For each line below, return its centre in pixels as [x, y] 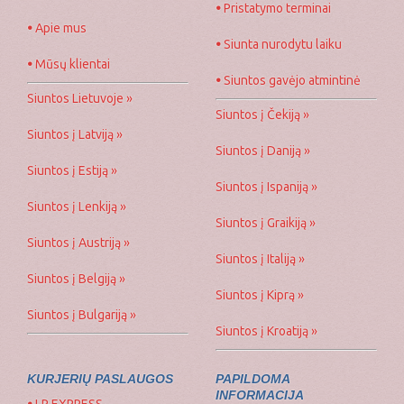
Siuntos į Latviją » [75, 134]
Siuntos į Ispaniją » [266, 186]
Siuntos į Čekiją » [262, 114]
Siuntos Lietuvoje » [80, 98]
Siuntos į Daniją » [263, 150]
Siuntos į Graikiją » [266, 222]
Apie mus [60, 28]
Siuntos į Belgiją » [76, 278]
